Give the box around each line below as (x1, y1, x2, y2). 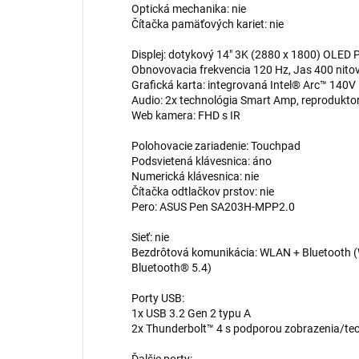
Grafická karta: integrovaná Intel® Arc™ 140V (131, 79, 356, 92)
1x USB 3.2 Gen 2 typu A (131, 307, 251, 321)
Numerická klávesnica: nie (131, 170, 259, 184)
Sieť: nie (131, 231, 169, 244)
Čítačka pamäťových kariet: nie (131, 18, 284, 31)
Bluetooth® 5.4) (131, 261, 212, 275)
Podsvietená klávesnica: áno (131, 155, 272, 168)
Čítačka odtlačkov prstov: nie (131, 185, 274, 199)
